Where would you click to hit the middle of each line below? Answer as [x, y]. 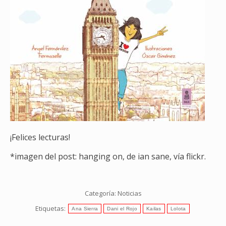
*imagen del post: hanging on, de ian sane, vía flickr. [108, 156]
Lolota [178, 208]
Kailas [154, 208]
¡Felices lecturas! [40, 137]
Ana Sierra [85, 208]
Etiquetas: [51, 209]
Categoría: [101, 193]
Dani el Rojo [122, 208]
